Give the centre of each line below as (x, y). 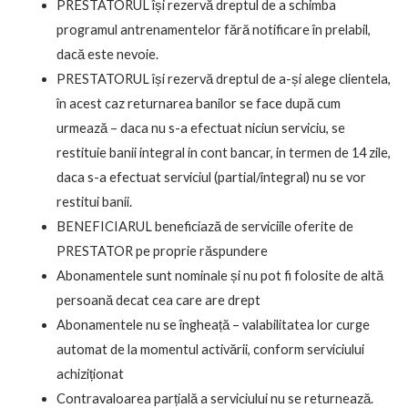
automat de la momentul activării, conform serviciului (210, 350)
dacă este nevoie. (107, 55)
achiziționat (90, 374)
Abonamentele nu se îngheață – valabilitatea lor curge (213, 325)
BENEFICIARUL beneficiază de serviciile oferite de (204, 227)
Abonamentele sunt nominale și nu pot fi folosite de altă (219, 276)
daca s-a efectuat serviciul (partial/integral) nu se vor (211, 178)
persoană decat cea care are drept (158, 301)
